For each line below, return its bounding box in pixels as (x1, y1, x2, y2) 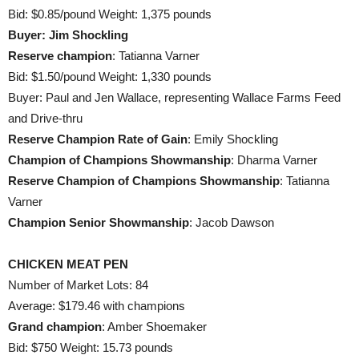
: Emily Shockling (188, 132, 278, 146)
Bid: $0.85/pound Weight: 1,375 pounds (8, 7, 212, 21)
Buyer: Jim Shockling (8, 28, 128, 42)
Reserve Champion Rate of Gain (8, 132, 188, 146)
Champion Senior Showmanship (8, 216, 189, 229)
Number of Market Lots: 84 (8, 278, 148, 292)
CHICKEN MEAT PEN (8, 257, 128, 271)
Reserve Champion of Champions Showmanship (8, 174, 280, 188)
